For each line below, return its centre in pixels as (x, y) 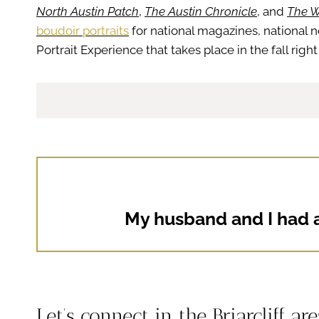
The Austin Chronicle (201, 11)
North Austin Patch (88, 11)
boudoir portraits (83, 30)
